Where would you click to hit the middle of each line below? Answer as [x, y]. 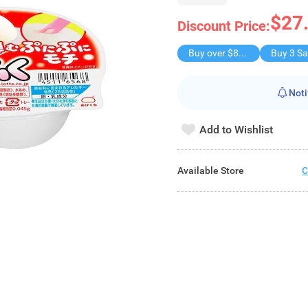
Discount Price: [224, 26]
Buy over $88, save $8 [243, 53]
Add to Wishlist [236, 129]
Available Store [211, 170]
